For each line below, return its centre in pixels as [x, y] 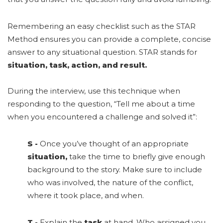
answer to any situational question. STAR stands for [102, 52]
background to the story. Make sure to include [115, 170]
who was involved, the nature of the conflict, [110, 183]
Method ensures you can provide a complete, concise [109, 39]
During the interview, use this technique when [94, 91]
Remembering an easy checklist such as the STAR [102, 26]
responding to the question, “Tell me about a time [101, 104]
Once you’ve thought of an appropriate [113, 144]
